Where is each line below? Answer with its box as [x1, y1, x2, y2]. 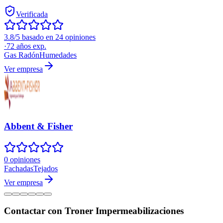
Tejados [33, 164, 58, 173]
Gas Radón [4, 51, 39, 60]
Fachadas [4, 164, 33, 173]
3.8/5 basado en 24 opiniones [4, 33, 96, 42]
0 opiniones [4, 155, 40, 164]
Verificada [16, 10, 48, 19]
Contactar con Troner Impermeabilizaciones [4, 205, 184, 216]
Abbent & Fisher [4, 121, 73, 132]
